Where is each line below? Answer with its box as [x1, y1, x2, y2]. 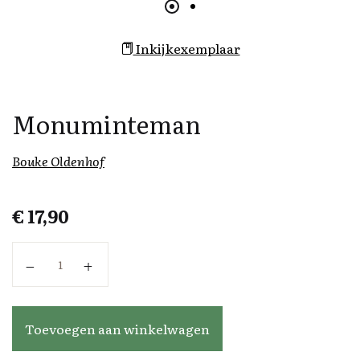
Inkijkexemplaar [133, 39, 240, 59]
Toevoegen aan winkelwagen [25, 319, 210, 339]
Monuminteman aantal [25, 243, 170, 264]
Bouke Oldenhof [12, 151, 104, 171]
